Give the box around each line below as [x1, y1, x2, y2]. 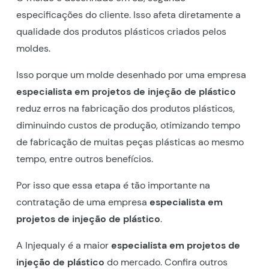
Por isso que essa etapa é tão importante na [16, 178, 210, 192]
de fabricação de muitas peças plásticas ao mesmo [16, 135, 244, 148]
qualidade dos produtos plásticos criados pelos [16, 25, 226, 38]
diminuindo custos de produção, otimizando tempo [16, 118, 240, 131]
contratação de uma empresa [16, 195, 150, 208]
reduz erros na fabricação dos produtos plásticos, [16, 101, 235, 115]
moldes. [16, 41, 50, 55]
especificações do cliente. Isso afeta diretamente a [16, 8, 241, 21]
